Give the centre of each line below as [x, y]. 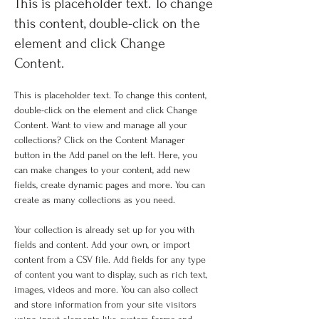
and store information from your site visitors [107, 304]
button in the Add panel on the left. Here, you [107, 155]
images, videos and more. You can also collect [108, 289]
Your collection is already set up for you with [106, 230]
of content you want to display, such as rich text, [112, 274]
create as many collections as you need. [95, 200]
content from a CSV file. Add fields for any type [111, 260]
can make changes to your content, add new [104, 170]
